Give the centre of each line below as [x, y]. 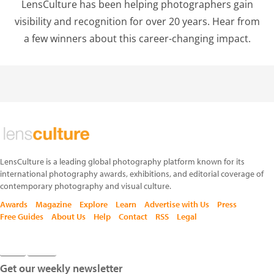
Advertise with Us [177, 204]
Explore [94, 204]
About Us [68, 216]
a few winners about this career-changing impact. [137, 38]
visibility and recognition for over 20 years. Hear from [137, 21]
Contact [133, 216]
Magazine [54, 204]
